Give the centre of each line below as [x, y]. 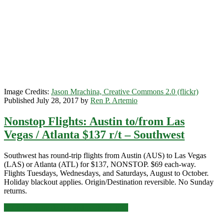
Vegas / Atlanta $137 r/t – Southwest [94, 134]
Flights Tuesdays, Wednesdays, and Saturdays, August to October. [106, 173]
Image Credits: [27, 91]
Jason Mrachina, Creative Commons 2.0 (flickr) [125, 91]
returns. [15, 191]
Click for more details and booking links [66, 207]
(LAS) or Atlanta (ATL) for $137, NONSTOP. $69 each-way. [100, 164]
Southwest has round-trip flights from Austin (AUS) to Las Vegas [105, 155]
